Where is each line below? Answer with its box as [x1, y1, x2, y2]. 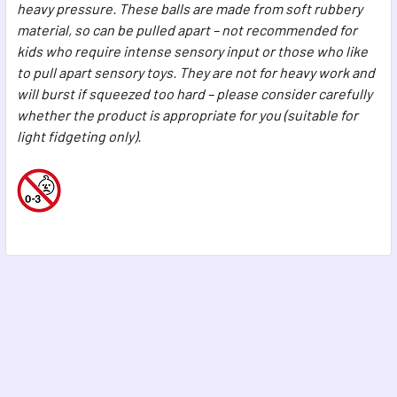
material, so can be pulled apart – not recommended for [17, 20, 357, 38]
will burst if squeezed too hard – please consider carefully [17, 84, 372, 102]
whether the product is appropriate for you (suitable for [17, 105, 358, 123]
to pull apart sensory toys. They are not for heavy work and [17, 63, 375, 81]
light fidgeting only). [17, 127, 144, 144]
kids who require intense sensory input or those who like [17, 42, 368, 59]
